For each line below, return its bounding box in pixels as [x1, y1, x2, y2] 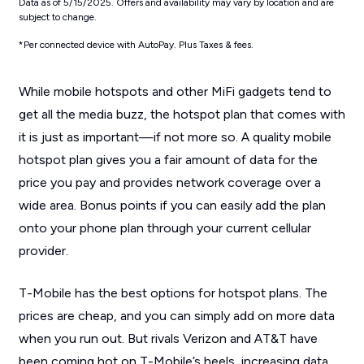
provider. [18, 243, 68, 258]
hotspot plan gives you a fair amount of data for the [18, 152, 318, 167]
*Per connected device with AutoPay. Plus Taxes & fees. [18, 39, 253, 50]
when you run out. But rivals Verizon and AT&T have [18, 331, 318, 346]
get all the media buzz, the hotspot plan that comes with [18, 106, 345, 122]
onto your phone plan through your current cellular [18, 220, 311, 236]
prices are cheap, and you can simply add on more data [18, 308, 335, 323]
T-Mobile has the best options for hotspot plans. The [18, 285, 327, 301]
